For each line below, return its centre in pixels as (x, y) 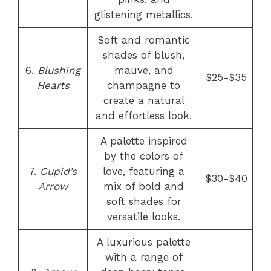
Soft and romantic (144, 40)
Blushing (59, 70)
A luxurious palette (144, 242)
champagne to (144, 85)
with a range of (144, 257)
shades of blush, (144, 55)
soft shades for (144, 201)
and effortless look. (144, 116)
